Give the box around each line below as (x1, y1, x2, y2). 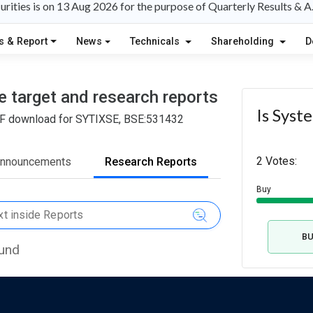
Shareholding (211, 35, 277, 48)
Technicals (130, 35, 183, 48)
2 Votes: (256, 154, 297, 168)
